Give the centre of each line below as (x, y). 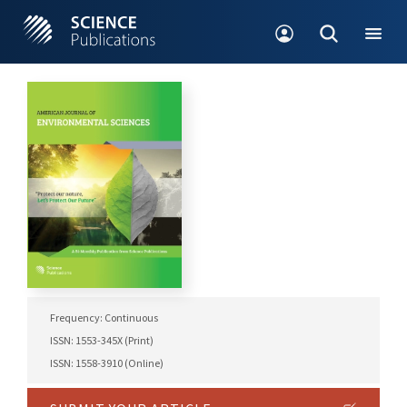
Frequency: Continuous (104, 318)
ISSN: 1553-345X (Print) (102, 341)
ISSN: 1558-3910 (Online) (107, 363)
